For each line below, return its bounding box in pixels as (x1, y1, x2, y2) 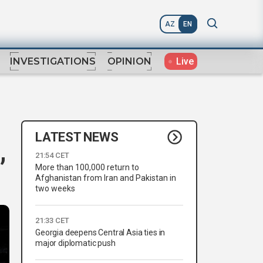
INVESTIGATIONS (10, 56, 96, 68)
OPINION (107, 56, 151, 68)
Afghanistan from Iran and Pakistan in (35, 173, 176, 183)
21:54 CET (35, 151, 69, 160)
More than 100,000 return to (35, 163, 139, 173)
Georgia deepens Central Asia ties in (35, 228, 166, 238)
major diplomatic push (35, 238, 116, 248)
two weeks (35, 184, 75, 194)
